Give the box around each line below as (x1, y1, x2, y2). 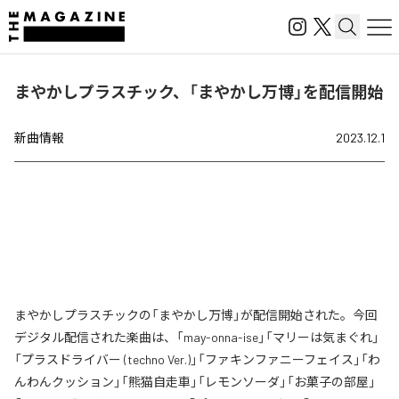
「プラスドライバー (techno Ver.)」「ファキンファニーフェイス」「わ (14, 352, 380, 367)
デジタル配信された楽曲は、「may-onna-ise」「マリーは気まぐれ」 (14, 330, 379, 345)
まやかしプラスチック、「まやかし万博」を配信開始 (14, 82, 383, 102)
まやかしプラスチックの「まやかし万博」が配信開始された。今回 (14, 307, 378, 322)
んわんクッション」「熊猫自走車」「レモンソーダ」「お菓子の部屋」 (14, 374, 376, 389)
